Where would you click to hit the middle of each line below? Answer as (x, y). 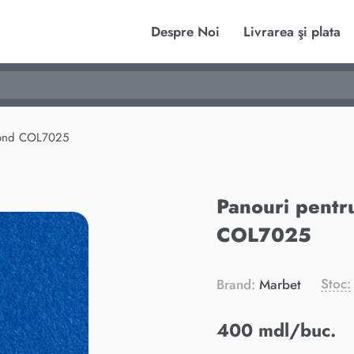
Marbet (278, 284)
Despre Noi (185, 32)
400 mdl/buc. (276, 330)
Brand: (236, 284)
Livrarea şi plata (292, 32)
